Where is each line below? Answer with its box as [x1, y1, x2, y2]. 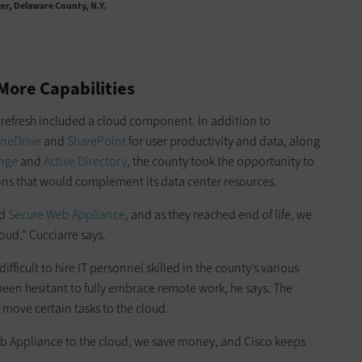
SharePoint [67, 133, 126, 150]
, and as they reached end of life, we [125, 206, 312, 224]
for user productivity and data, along [126, 133, 320, 150]
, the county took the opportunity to [127, 153, 314, 170]
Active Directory [44, 153, 127, 170]
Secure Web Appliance [8, 206, 125, 224]
